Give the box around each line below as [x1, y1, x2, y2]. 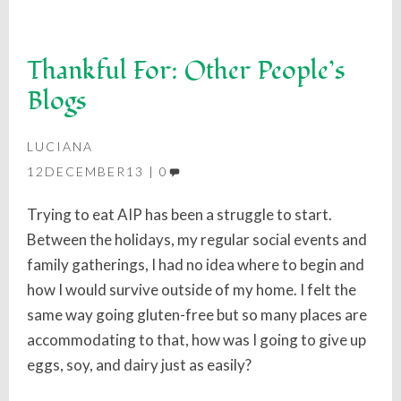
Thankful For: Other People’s [27, 53, 346, 89]
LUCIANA [27, 139, 93, 154]
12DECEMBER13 [27, 164, 144, 179]
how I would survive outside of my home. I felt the [27, 280, 356, 299]
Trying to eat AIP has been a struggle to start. [27, 205, 332, 224]
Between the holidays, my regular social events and [27, 230, 367, 249]
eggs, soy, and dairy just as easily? [27, 355, 252, 374]
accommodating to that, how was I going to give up [27, 330, 366, 349]
